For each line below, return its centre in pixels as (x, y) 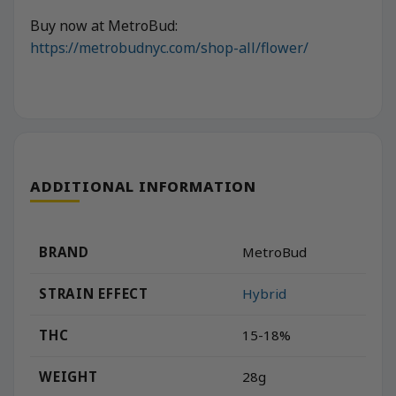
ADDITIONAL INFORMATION (143, 186)
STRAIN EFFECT (94, 293)
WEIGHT (69, 376)
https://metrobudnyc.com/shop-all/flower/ (169, 48)
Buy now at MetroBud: (104, 26)
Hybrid (264, 294)
